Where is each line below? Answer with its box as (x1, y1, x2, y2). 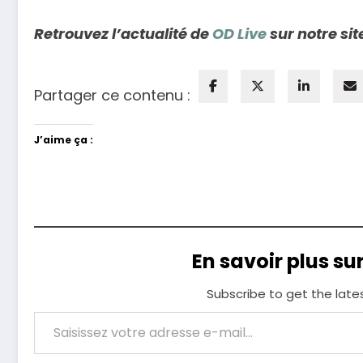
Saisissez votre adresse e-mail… (33, 301, 67, 321)
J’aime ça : (34, 133, 93, 147)
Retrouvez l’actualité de (34, 23, 212, 44)
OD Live (212, 23, 267, 44)
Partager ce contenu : (34, 85, 190, 106)
